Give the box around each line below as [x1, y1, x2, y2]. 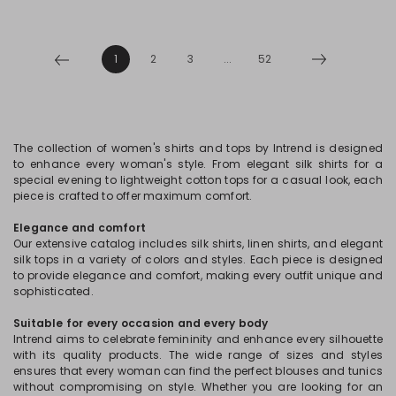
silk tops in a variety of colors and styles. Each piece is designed [13, 251, 383, 267]
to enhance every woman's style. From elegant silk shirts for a [13, 156, 383, 171]
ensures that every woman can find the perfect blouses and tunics [13, 362, 383, 378]
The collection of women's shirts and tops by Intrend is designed [13, 140, 383, 156]
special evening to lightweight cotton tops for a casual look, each [13, 171, 383, 187]
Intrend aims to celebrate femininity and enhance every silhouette [13, 331, 383, 346]
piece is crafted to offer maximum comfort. [13, 187, 253, 203]
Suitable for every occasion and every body [13, 315, 269, 331]
